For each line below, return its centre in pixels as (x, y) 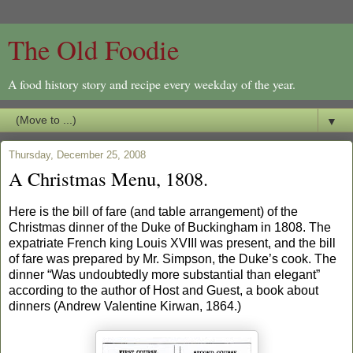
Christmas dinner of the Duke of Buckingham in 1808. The (170, 227)
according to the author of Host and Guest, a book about (163, 290)
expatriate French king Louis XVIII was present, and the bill (172, 243)
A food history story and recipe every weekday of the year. (152, 84)
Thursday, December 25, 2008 (77, 155)
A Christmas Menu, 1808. (108, 178)
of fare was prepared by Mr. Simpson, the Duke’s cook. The (173, 258)
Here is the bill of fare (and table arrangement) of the (153, 211)
